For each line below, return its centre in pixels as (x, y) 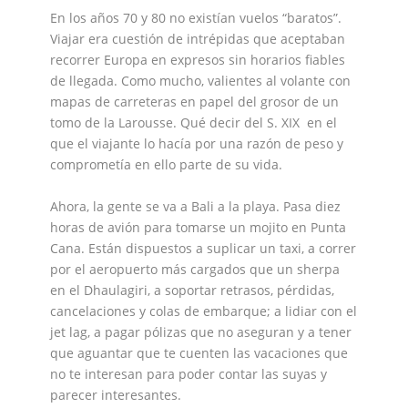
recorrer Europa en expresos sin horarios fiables (197, 60)
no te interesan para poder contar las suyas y (188, 373)
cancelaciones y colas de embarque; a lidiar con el (203, 311)
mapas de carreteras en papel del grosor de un (194, 102)
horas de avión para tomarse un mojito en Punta (198, 227)
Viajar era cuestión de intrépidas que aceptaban (197, 39)
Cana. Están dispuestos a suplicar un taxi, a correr (203, 248)
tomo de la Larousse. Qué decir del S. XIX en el (193, 123)
